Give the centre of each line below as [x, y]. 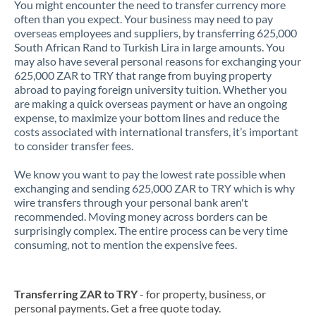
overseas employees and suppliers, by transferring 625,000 [156, 33]
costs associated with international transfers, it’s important [156, 132]
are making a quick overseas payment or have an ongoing [151, 103]
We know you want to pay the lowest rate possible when [150, 174]
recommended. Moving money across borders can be [141, 216]
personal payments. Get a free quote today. [117, 308]
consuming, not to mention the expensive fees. [126, 244]
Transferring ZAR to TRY [76, 294]
